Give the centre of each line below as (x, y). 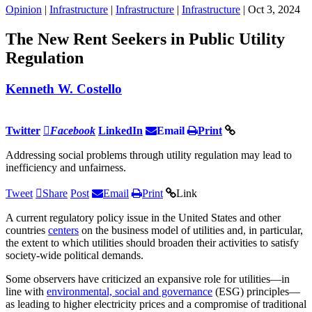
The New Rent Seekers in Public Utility (145, 39)
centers (63, 230)
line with (26, 291)
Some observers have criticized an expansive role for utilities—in (148, 279)
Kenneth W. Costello (64, 88)
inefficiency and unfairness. (66, 167)
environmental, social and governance (130, 291)
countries (27, 230)
